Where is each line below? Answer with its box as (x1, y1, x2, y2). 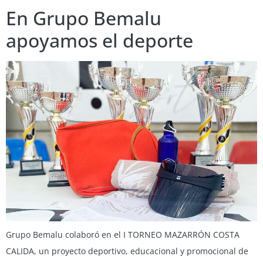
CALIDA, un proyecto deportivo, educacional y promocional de (6, 245, 248, 257)
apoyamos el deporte (6, 27, 193, 53)
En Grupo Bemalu (6, 5, 161, 31)
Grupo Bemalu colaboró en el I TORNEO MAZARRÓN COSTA (6, 228, 240, 240)
